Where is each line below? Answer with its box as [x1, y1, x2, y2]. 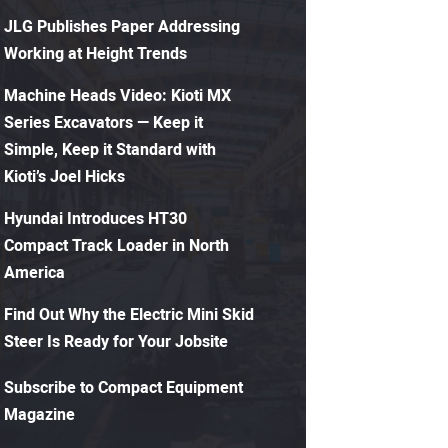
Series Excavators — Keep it [4, 110, 203, 135]
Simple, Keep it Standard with [4, 137, 216, 162]
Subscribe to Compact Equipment [4, 376, 243, 401]
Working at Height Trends [4, 41, 187, 66]
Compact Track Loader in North [4, 233, 229, 258]
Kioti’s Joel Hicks [4, 164, 125, 189]
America [4, 260, 65, 285]
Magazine [4, 403, 75, 428]
